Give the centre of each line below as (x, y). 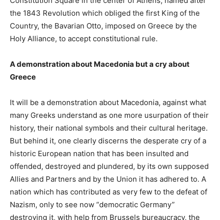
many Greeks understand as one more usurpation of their (109, 115)
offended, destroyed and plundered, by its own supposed (109, 166)
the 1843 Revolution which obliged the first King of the (105, 13)
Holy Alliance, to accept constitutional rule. (84, 38)
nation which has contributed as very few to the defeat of (109, 192)
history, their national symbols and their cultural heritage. (109, 128)
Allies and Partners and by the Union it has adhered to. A (108, 179)
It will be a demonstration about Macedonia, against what (108, 102)
